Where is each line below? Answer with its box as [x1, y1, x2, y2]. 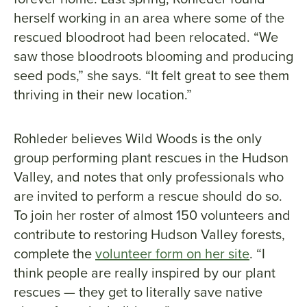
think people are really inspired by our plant [14, 262, 275, 284]
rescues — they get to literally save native [14, 282, 262, 303]
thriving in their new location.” [14, 84, 192, 106]
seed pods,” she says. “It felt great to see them [14, 65, 289, 86]
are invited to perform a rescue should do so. [14, 186, 282, 207]
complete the [14, 243, 95, 265]
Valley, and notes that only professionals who [14, 167, 284, 188]
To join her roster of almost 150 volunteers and [14, 205, 291, 226]
